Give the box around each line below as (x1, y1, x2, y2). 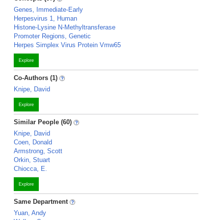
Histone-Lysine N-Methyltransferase (14, 24, 115, 31)
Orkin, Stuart (14, 156, 50, 164)
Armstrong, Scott (14, 147, 62, 155)
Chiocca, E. (14, 165, 47, 172)
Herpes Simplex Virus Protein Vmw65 (14, 41, 121, 49)
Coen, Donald (14, 138, 52, 146)
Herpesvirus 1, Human (14, 15, 77, 22)
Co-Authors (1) (14, 74, 57, 82)
